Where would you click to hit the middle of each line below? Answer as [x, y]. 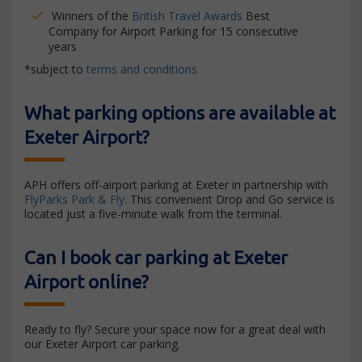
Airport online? [86, 282]
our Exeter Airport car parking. [102, 344]
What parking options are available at [180, 113]
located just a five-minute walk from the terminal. [153, 214]
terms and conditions [142, 69]
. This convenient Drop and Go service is [229, 199]
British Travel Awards [187, 16]
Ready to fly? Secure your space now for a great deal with [175, 329]
